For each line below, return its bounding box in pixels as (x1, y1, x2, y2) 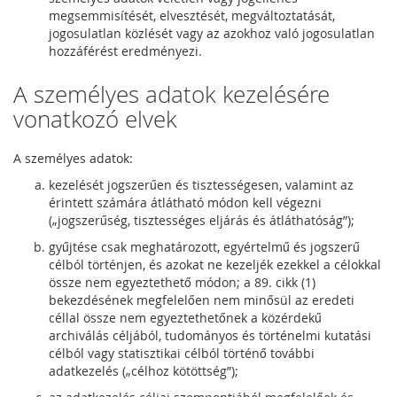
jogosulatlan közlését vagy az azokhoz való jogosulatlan (49, 25, 375, 42)
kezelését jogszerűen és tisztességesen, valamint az (49, 176, 354, 193)
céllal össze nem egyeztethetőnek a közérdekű (49, 309, 322, 326)
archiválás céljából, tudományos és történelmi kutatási (49, 327, 371, 344)
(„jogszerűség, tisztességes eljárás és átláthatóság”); (49, 212, 354, 229)
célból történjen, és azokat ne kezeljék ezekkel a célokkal (49, 256, 381, 273)
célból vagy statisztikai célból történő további (49, 345, 315, 362)
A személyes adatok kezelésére (13, 79, 330, 110)
